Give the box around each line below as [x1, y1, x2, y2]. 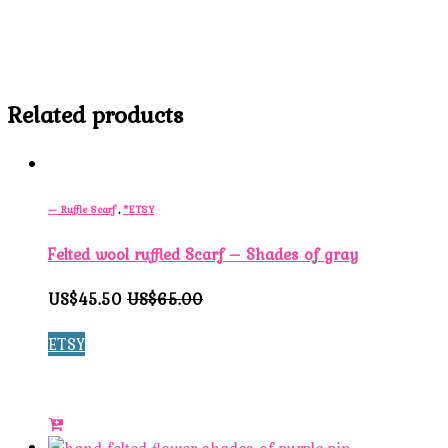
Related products [8, 96, 183, 132]
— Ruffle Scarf [48, 200, 115, 217]
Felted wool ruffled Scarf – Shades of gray [48, 241, 358, 266]
